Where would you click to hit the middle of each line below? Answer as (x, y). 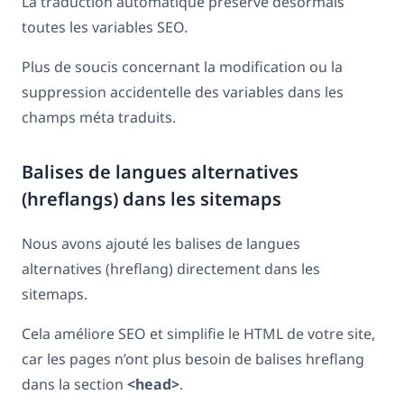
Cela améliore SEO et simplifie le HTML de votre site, (198, 333)
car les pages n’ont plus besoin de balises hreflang (193, 358)
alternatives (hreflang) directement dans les (171, 268)
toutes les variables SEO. (105, 27)
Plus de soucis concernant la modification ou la (182, 66)
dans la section (74, 384)
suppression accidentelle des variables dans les (183, 92)
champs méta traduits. (99, 117)
